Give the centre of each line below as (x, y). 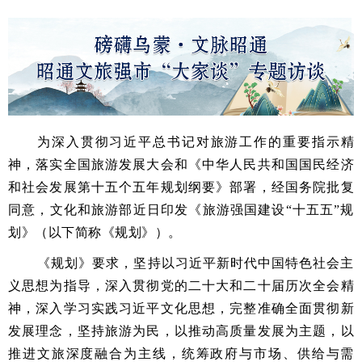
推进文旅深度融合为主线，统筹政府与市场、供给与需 (181, 353)
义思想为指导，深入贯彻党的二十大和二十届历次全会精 (181, 285)
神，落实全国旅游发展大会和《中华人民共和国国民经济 (181, 164)
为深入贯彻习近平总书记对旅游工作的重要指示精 (196, 141)
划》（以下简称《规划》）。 (95, 232)
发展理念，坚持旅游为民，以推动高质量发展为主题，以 (181, 330)
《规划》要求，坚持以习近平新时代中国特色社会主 (196, 263)
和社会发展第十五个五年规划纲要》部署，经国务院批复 (181, 187)
